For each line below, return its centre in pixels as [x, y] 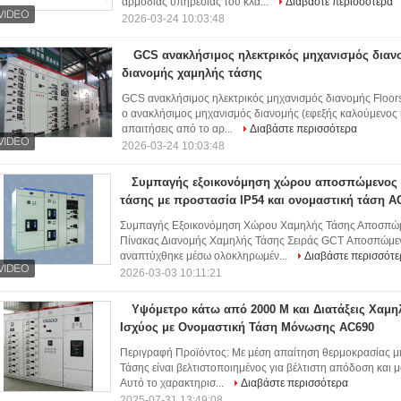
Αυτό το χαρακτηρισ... [173, 383]
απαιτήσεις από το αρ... [179, 129]
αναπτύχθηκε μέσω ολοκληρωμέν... [205, 256]
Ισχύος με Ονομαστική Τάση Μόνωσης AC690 [247, 327]
